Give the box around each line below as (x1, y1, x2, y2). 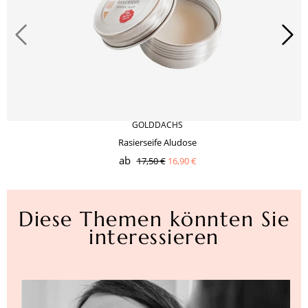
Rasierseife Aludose (118, 136, 197, 149)
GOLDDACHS (132, 119, 183, 131)
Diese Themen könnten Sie (19, 206, 289, 232)
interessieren (89, 224, 219, 250)
